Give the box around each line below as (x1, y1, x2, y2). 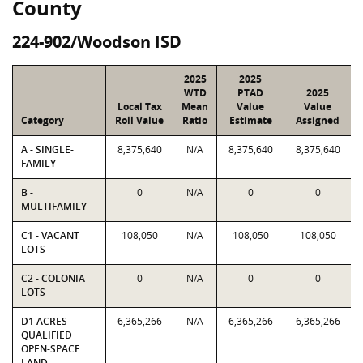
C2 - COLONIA (21, 271, 85, 285)
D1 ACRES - (21, 314, 73, 328)
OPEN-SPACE (21, 342, 80, 356)
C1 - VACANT (21, 228, 79, 242)
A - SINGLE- (21, 143, 74, 156)
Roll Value (115, 113, 164, 127)
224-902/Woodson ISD (12, 31, 181, 53)
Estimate (228, 113, 272, 127)
